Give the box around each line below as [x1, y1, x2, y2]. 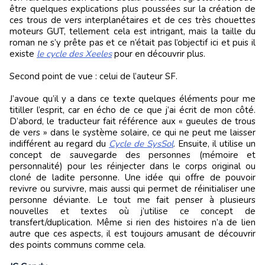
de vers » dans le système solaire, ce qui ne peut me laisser [9, 127, 256, 139]
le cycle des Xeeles [37, 48, 112, 60]
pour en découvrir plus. [112, 48, 205, 60]
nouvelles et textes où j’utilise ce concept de [9, 205, 256, 218]
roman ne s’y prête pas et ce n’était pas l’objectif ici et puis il [9, 37, 256, 49]
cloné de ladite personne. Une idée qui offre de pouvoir [9, 172, 256, 184]
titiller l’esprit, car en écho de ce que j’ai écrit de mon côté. [9, 104, 256, 117]
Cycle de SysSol [109, 138, 173, 150]
